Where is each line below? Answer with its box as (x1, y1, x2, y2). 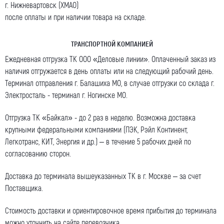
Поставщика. (5, 183, 43, 193)
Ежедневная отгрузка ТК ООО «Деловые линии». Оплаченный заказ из (5, 54, 215, 64)
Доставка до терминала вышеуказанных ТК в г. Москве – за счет (5, 171, 201, 181)
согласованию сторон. (5, 148, 71, 158)
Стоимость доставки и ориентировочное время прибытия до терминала (5, 205, 216, 215)
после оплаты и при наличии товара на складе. (5, 12, 146, 22)
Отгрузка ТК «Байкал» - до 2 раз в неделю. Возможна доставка (5, 112, 195, 122)
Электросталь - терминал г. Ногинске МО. (5, 90, 127, 100)
